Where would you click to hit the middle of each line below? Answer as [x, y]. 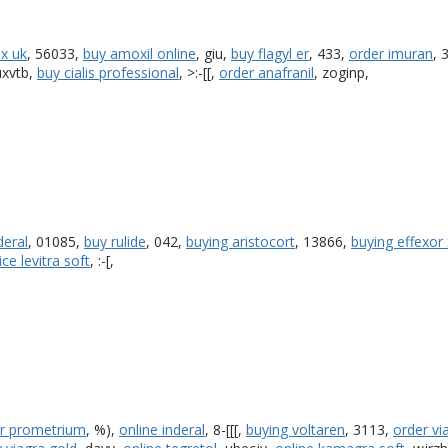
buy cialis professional [108, 72]
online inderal [162, 429]
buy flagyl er [270, 53]
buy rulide [115, 241]
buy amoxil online [139, 53]
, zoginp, [341, 72]
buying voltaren [295, 429]
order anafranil [266, 72]
